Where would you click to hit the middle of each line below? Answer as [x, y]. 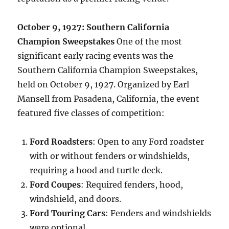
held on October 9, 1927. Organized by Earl [104, 85]
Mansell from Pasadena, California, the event [109, 99]
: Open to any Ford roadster [148, 142]
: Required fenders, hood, [132, 185]
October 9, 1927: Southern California [94, 27]
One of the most [148, 42]
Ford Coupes [55, 185]
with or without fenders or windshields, [110, 156]
